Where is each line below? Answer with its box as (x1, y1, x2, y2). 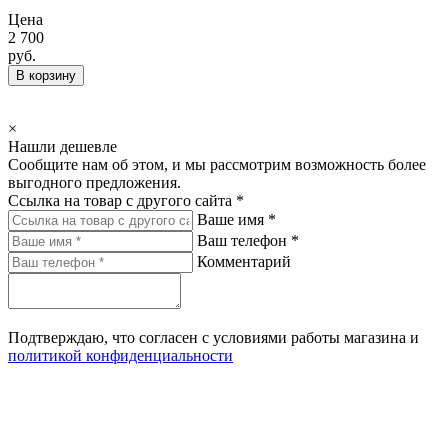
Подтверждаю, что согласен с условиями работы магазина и (8, 329, 419, 346)
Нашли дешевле (8, 138, 117, 155)
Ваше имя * (197, 211, 276, 228)
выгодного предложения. (8, 174, 181, 191)
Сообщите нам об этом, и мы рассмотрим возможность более (8, 156, 426, 173)
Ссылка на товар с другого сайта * (8, 192, 244, 209)
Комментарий (197, 253, 291, 270)
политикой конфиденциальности (8, 347, 233, 364)
